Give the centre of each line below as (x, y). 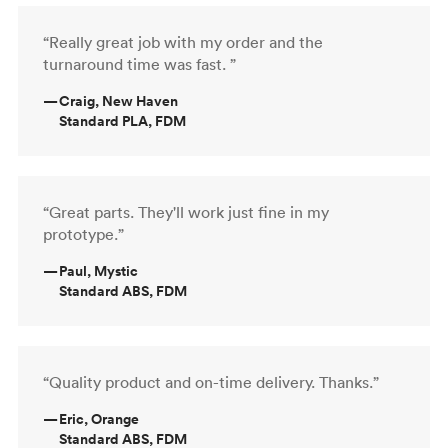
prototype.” (83, 233)
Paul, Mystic (98, 270)
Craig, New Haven (118, 100)
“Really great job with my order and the (183, 41)
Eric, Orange (99, 418)
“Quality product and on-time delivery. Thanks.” (211, 381)
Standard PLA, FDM (122, 120)
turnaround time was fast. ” (139, 63)
